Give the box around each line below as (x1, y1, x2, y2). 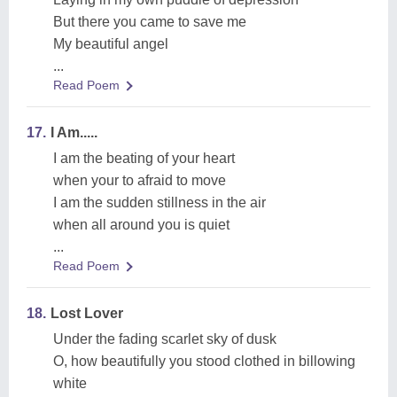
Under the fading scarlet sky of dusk (53, 331, 276, 346)
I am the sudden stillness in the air (53, 195, 266, 210)
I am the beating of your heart (53, 151, 235, 166)
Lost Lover (51, 306, 123, 321)
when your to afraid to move (53, 173, 226, 188)
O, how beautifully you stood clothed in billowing (53, 354, 355, 369)
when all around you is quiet (53, 217, 230, 232)
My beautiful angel (53, 36, 168, 51)
